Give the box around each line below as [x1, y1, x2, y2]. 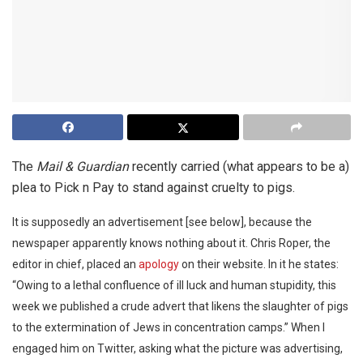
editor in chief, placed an [12, 258, 139, 271]
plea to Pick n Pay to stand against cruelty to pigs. [12, 180, 295, 196]
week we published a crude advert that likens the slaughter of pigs [12, 300, 348, 314]
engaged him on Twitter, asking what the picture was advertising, [12, 342, 343, 356]
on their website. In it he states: [179, 258, 339, 271]
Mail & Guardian [36, 159, 129, 175]
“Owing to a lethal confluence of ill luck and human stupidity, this [12, 279, 336, 293]
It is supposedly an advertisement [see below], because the [12, 216, 312, 229]
